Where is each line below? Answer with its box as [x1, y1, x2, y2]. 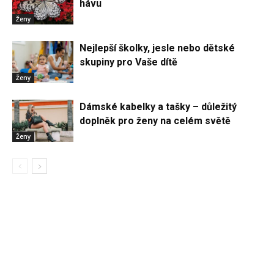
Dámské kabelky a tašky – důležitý [80, 100, 237, 113]
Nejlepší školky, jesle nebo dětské [80, 42, 235, 54]
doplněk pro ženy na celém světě [80, 114, 231, 127]
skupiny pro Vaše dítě [80, 56, 177, 68]
